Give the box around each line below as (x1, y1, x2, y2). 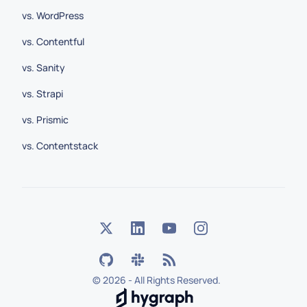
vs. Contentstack (22, 139, 98, 152)
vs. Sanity (22, 61, 65, 74)
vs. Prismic (22, 113, 69, 126)
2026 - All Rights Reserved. (102, 273, 221, 286)
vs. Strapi (22, 87, 63, 100)
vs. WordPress (22, 9, 84, 22)
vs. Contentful (22, 35, 84, 48)
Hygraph (113, 288, 151, 301)
